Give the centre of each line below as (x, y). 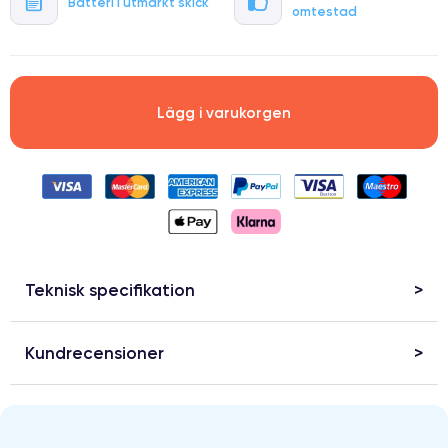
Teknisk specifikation (110, 290)
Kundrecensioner (94, 353)
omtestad (324, 10)
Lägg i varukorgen (224, 113)
